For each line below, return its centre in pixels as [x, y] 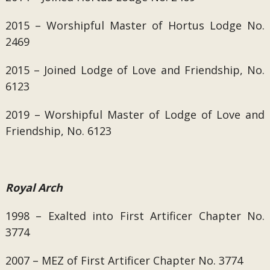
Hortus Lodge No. [214, 25]
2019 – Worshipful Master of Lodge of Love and [135, 115]
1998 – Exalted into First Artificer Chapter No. [135, 216]
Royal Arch [34, 187]
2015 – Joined [43, 70]
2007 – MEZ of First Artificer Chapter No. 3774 [124, 260]
